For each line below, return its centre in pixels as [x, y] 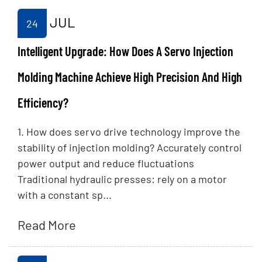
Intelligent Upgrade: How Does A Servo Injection [125, 51]
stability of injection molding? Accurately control [130, 148]
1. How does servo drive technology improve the [129, 132]
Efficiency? [43, 103]
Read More [47, 225]
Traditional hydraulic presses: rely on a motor [122, 179]
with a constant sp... [65, 195]
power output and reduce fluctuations [106, 163]
